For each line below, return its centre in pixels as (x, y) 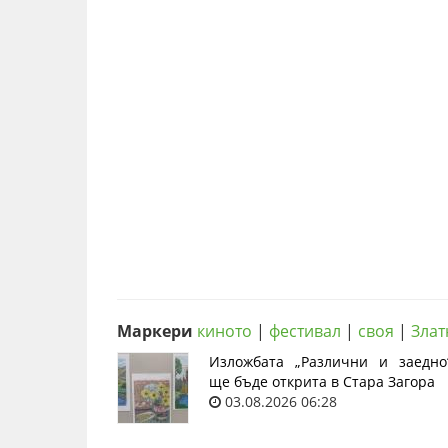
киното (224, 331)
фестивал (305, 331)
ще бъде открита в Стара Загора (322, 381)
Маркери (155, 331)
